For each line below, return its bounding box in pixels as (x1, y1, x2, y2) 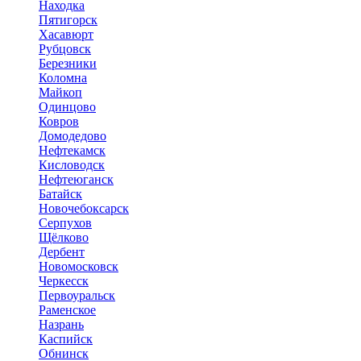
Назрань (39, 317, 84, 331)
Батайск (39, 187, 82, 201)
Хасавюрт (39, 27, 93, 41)
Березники (39, 56, 97, 70)
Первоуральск (39, 288, 115, 302)
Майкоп (39, 85, 82, 99)
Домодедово (39, 129, 106, 143)
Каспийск (39, 332, 93, 346)
